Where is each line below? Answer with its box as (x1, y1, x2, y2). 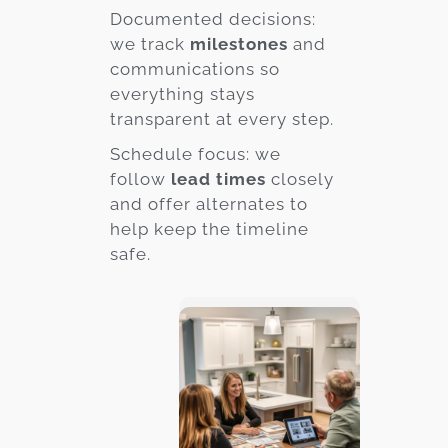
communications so (110, 58, 280, 79)
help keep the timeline (110, 218, 309, 239)
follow (110, 168, 171, 189)
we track (110, 33, 190, 54)
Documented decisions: (110, 8, 316, 29)
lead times (171, 168, 266, 189)
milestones (190, 33, 288, 54)
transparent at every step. (110, 108, 334, 129)
